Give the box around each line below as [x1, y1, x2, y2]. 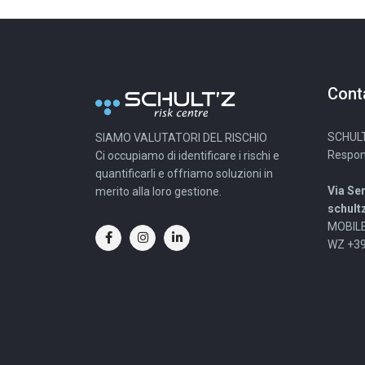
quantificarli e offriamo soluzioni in [95, 174, 273, 187]
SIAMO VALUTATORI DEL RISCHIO [95, 138, 267, 152]
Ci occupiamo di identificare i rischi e [95, 156, 279, 169]
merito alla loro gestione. [95, 191, 222, 205]
